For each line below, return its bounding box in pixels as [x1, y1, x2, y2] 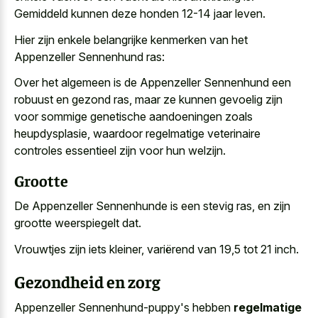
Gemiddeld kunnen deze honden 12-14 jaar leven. [14, 6, 265, 21]
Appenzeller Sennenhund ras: [14, 49, 165, 64]
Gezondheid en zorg [14, 270, 160, 292]
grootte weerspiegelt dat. [14, 216, 141, 231]
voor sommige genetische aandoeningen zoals [14, 109, 253, 124]
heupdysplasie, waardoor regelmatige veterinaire [14, 126, 261, 141]
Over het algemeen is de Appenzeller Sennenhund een [14, 75, 291, 90]
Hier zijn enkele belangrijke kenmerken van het [14, 32, 248, 47]
